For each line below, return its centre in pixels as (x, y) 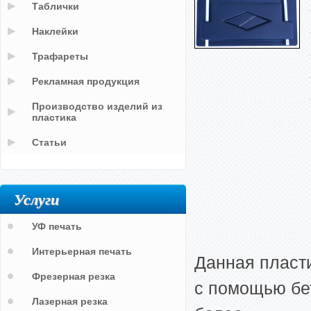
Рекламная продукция (86, 81)
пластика (54, 117)
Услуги (36, 199)
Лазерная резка (70, 301)
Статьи (49, 142)
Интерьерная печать (82, 251)
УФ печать (57, 226)
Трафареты (60, 56)
